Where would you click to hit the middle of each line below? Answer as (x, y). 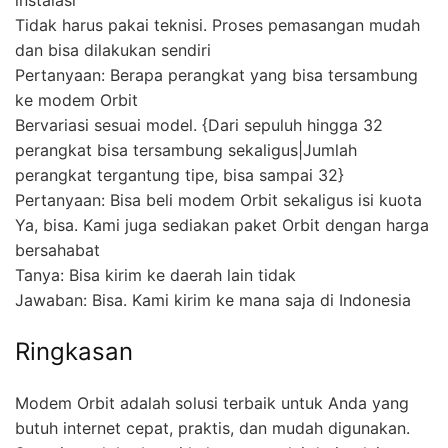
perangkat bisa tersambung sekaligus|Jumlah (186, 149)
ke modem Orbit (81, 99)
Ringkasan (74, 351)
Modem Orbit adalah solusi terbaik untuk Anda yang (212, 402)
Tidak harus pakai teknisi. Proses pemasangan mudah (217, 24)
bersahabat (57, 249)
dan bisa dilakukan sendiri (113, 49)
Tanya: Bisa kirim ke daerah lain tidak (160, 274)
